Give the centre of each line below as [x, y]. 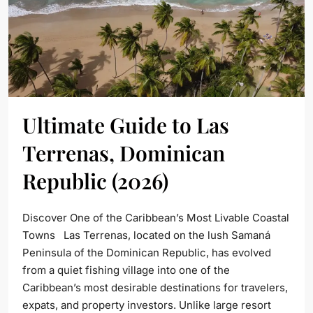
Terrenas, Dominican [124, 153]
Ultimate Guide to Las [126, 125]
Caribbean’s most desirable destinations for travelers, [155, 287]
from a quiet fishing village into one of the [126, 270]
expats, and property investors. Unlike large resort [147, 305]
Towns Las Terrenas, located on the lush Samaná [146, 235]
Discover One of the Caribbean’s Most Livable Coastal [156, 217]
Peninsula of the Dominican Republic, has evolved [147, 252]
